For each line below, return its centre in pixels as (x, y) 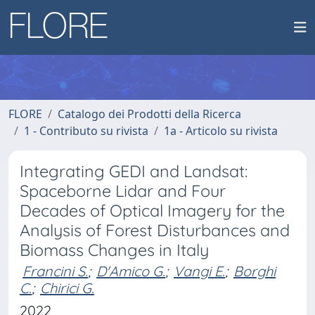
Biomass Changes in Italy (114, 250)
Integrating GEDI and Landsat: (134, 171)
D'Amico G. (131, 271)
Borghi (255, 271)
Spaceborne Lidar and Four (123, 191)
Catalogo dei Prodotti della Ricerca (149, 114)
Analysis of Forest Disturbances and (155, 230)
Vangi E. (199, 271)
